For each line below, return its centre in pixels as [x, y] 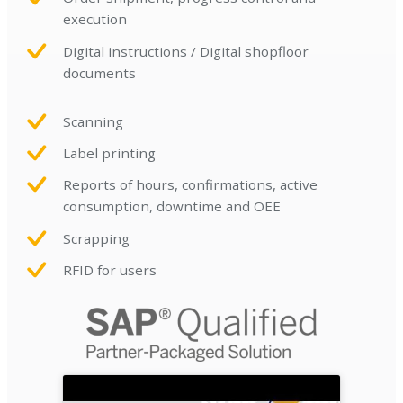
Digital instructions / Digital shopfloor [186, 51]
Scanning [94, 121]
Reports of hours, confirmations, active [191, 185]
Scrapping [97, 238]
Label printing [110, 153]
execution [95, 19]
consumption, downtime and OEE [172, 206]
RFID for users [110, 269]
